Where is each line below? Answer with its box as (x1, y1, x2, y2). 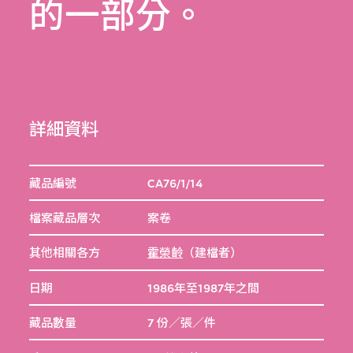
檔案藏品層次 (29, 212, 101, 226)
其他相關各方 (29, 247, 101, 261)
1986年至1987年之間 (147, 281, 259, 295)
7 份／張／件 (147, 317, 216, 331)
